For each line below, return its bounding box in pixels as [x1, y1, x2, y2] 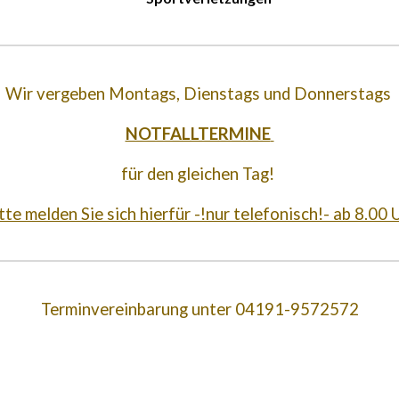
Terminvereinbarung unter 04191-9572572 [40, 299, 359, 319]
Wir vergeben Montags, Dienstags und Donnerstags [4, 84, 395, 103]
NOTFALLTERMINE [125, 124, 271, 143]
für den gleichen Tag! [121, 164, 278, 183]
